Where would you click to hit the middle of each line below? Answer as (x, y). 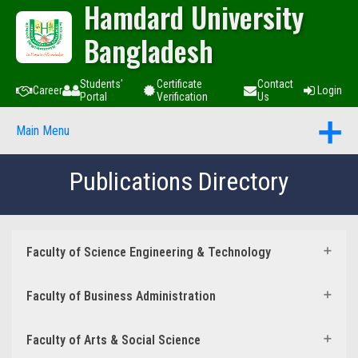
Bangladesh (149, 50)
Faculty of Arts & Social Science (113, 340)
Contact (275, 84)
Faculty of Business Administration (121, 296)
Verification (182, 97)
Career (48, 90)
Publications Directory (179, 181)
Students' (101, 84)
